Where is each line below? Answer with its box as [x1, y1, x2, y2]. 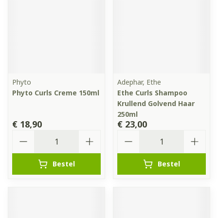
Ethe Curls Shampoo [117, 88, 187, 97]
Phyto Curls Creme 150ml [12, 88, 99, 97]
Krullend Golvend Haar [117, 99, 195, 108]
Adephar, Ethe [117, 77, 161, 87]
